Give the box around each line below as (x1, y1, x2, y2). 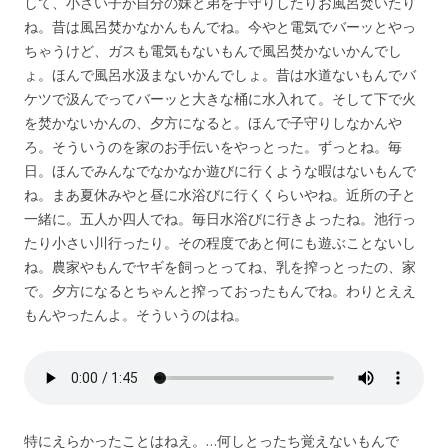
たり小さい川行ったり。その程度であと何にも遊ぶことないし (24, 233, 416, 252)
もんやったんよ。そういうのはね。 (24, 305, 248, 324)
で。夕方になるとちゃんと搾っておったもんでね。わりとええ (24, 281, 416, 300)
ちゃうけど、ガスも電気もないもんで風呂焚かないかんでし (24, 41, 402, 60)
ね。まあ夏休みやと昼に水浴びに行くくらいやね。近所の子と (24, 185, 416, 204)
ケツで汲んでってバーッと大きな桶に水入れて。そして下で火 (24, 89, 416, 108)
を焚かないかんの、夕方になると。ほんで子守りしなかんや (24, 113, 402, 132)
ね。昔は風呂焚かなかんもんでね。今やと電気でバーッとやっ (24, 17, 416, 36)
